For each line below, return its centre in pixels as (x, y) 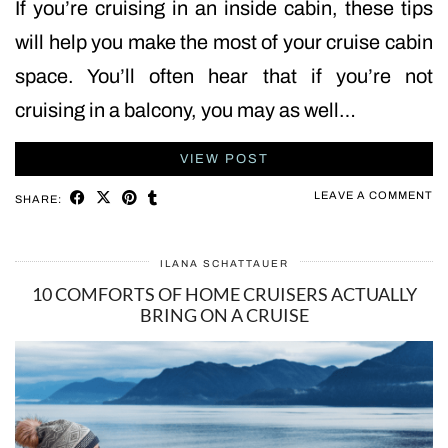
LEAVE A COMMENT (373, 195)
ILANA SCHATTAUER (224, 264)
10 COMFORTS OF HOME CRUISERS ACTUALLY (224, 294)
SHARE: (40, 199)
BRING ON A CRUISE (224, 315)
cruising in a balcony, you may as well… (185, 110)
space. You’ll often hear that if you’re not (224, 76)
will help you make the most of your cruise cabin (224, 42)
